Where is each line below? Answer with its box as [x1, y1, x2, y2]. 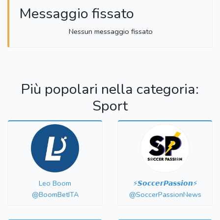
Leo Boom [39, 178, 71, 189]
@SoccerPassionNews [129, 190, 201, 200]
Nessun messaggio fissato [69, 27, 153, 37]
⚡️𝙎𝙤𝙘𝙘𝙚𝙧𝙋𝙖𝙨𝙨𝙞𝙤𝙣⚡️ [133, 178, 197, 189]
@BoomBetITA [31, 190, 79, 200]
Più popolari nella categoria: [21, 80, 199, 99]
